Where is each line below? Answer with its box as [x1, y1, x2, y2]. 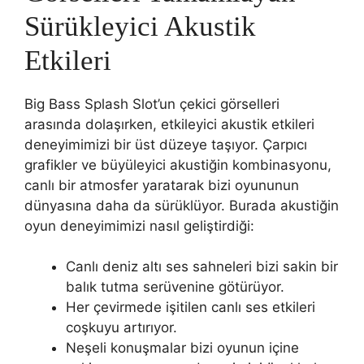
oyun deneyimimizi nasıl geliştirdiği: [24, 217, 254, 234]
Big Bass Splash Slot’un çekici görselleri [24, 95, 279, 112]
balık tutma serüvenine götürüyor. [66, 279, 284, 295]
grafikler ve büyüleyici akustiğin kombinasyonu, [24, 156, 331, 173]
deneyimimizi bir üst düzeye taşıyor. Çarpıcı [24, 136, 307, 153]
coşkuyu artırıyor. [66, 319, 177, 336]
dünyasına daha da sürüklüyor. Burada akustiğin [24, 197, 339, 214]
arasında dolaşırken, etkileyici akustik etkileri [24, 115, 314, 132]
